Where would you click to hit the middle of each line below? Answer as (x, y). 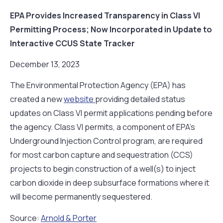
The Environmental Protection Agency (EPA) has (98, 85)
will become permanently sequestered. (81, 197)
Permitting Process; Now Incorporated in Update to (111, 29)
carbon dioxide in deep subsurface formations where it (110, 183)
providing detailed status (140, 99)
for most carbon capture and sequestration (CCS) (102, 155)
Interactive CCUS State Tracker (72, 43)
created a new (37, 99)
